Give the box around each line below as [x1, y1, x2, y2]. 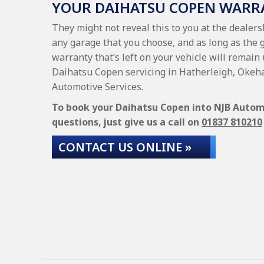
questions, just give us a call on [52, 115, 202, 128]
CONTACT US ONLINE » [58, 139, 192, 155]
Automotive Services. [52, 80, 143, 93]
